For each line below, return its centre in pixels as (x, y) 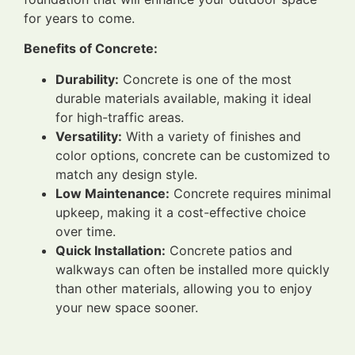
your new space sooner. (127, 307)
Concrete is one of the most (205, 79)
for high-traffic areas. (120, 117)
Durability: (87, 79)
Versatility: (89, 136)
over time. (86, 231)
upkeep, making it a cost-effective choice (181, 212)
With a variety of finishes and (212, 136)
